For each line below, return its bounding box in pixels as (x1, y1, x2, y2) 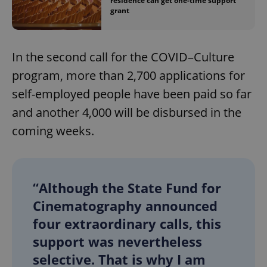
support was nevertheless (33, 232, 202, 251)
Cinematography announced (33, 197, 218, 215)
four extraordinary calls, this (33, 215, 221, 233)
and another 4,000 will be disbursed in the (12, 104, 241, 121)
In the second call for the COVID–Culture (12, 49, 234, 66)
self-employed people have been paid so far (12, 86, 252, 103)
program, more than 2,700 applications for (12, 67, 245, 84)
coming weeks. (12, 123, 94, 139)
